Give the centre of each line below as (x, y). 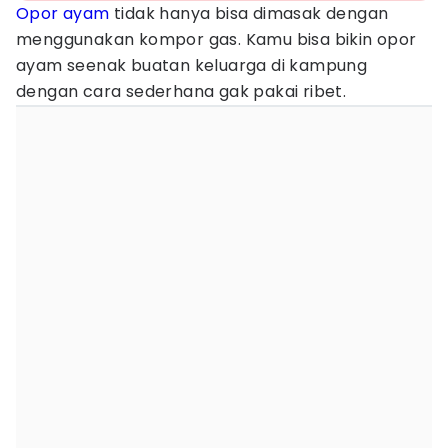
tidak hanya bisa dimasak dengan (249, 13)
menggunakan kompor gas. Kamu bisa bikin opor (216, 39)
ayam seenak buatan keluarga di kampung (192, 65)
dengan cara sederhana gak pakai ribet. (183, 91)
